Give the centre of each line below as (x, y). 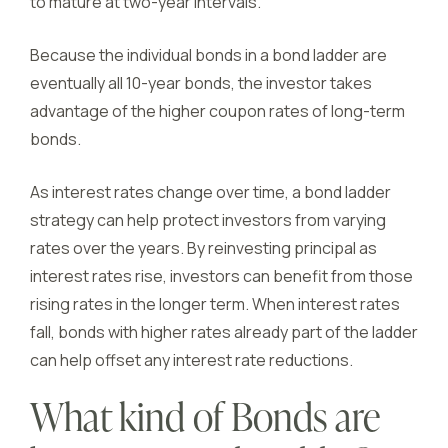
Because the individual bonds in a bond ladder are (208, 55)
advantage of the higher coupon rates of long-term (217, 111)
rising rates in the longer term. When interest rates (215, 304)
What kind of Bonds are (205, 421)
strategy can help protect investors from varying (208, 220)
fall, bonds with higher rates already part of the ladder (224, 332)
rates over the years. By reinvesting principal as (203, 248)
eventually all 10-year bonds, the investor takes (201, 83)
